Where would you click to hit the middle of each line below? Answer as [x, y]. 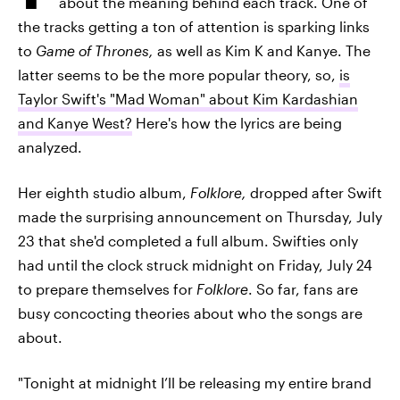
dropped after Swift [316, 192]
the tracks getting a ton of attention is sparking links [194, 26]
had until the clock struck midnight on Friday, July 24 [195, 265]
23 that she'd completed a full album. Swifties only [188, 241]
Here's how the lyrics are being [237, 123]
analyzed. [50, 147]
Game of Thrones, [96, 50]
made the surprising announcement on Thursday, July [200, 217]
